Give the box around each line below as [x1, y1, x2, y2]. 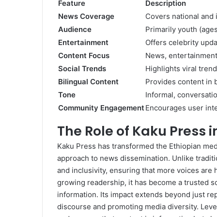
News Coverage [58, 12, 114, 21]
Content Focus [58, 51, 109, 61]
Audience [58, 25, 92, 34]
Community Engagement [58, 103, 144, 113]
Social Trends [58, 64, 106, 74]
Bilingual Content [58, 77, 119, 87]
